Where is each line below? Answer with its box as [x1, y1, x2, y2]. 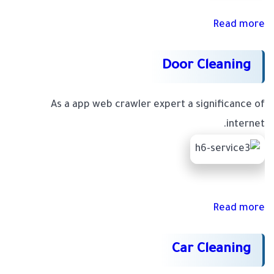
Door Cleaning [162, 59, 251, 75]
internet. [226, 119, 265, 131]
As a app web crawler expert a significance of [51, 100, 265, 111]
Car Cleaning [172, 243, 251, 258]
